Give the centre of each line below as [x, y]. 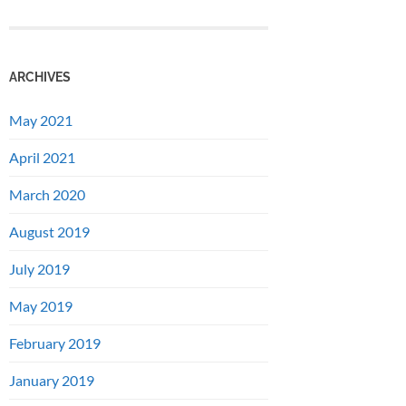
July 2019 [39, 269]
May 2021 [41, 121]
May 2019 [41, 306]
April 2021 [42, 158]
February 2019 [55, 343]
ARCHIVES [40, 77]
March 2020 [47, 195]
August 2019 [49, 232]
